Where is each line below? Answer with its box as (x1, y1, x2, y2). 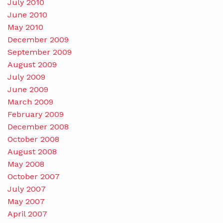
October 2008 (7, 134, 59, 144)
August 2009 (7, 59, 57, 69)
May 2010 (7, 22, 43, 32)
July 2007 (7, 184, 46, 194)
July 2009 (7, 72, 45, 82)
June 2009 (7, 84, 48, 94)
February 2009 (7, 109, 64, 119)
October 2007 (7, 171, 60, 181)
